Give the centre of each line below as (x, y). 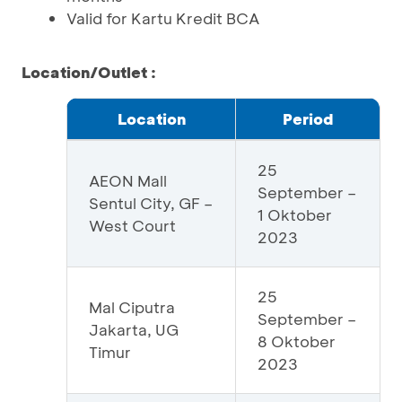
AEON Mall (128, 180)
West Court (132, 225)
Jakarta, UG (134, 329)
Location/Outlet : (89, 72)
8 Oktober (297, 341)
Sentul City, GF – (151, 203)
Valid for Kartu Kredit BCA (163, 18)
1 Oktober (295, 214)
